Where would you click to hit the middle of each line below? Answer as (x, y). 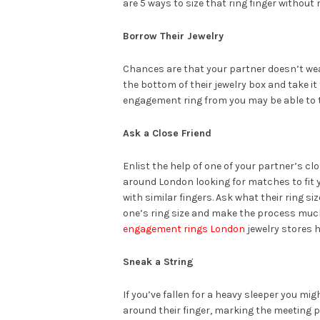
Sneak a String (158, 261)
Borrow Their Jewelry (173, 36)
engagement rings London (184, 229)
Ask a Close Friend (167, 133)
